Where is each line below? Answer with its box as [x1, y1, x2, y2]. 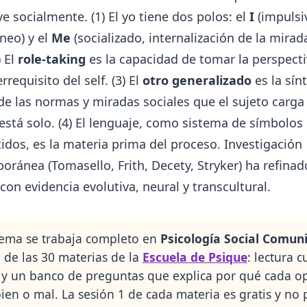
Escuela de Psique [142, 249, 247, 266]
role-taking [17, 51, 86, 68]
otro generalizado [142, 72, 251, 89]
